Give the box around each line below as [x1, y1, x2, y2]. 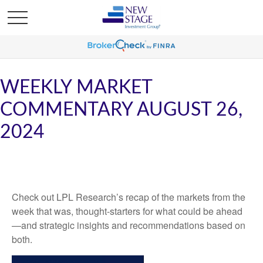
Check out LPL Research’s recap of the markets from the [12, 190, 245, 204]
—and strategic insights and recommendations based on [12, 218, 245, 232]
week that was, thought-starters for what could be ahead [12, 204, 242, 218]
